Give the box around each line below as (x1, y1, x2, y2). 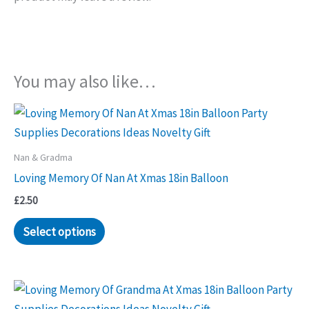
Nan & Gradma (14, 151, 72, 164)
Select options (22, 223, 96, 239)
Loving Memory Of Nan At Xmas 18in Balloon (14, 170, 228, 186)
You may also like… (14, 70, 156, 92)
